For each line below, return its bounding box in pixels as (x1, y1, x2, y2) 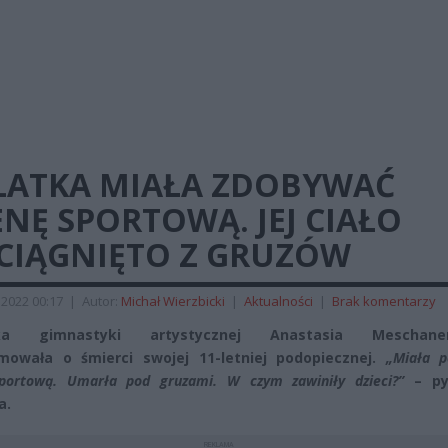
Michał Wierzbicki (121, 292, 225, 310)
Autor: (82, 292, 121, 310)
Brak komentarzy (332, 292, 436, 310)
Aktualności (244, 292, 313, 310)
